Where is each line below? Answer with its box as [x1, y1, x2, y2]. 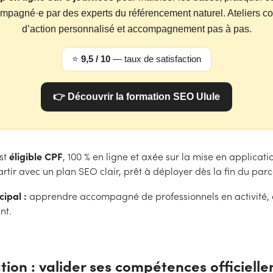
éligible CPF [9, 149, 63, 163]
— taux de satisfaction [110, 54, 201, 64]
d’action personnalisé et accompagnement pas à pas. [21, 24, 252, 34]
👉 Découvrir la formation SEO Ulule [53, 91, 220, 102]
